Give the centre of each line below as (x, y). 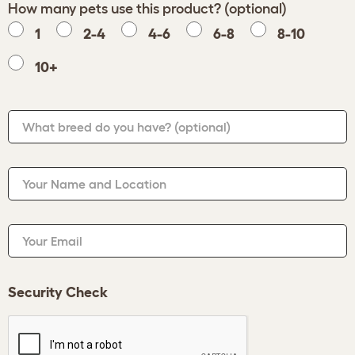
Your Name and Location (94, 184)
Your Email (52, 241)
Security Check (58, 292)
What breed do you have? (98, 127)
